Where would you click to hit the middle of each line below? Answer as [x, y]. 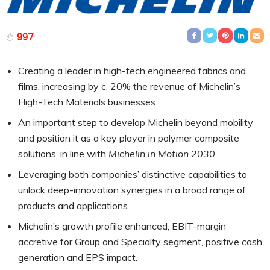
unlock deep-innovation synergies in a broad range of [132, 190]
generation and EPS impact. [78, 257]
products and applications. [74, 205]
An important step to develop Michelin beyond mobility [136, 122]
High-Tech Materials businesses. [88, 102]
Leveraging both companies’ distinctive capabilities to [133, 174]
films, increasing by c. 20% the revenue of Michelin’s [129, 86]
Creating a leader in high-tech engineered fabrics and [132, 70]
